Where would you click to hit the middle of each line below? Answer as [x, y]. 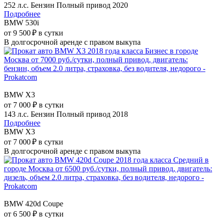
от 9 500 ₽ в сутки [34, 33]
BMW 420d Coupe [34, 203]
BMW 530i [21, 22]
